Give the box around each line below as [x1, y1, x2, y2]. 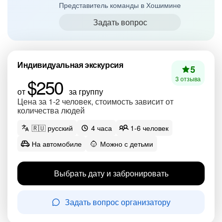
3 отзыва [175, 74, 201, 83]
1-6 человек [130, 123, 168, 133]
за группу [67, 86, 103, 97]
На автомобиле [32, 139, 82, 149]
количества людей [17, 105, 85, 116]
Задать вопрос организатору [64, 196, 170, 208]
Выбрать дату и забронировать [54, 167, 168, 179]
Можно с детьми [100, 139, 153, 149]
